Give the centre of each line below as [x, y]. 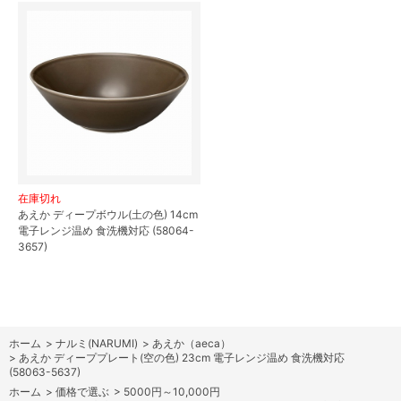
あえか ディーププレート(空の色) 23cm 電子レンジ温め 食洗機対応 [182, 357]
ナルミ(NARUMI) [97, 343]
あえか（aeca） [192, 343]
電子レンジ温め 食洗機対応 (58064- [106, 230]
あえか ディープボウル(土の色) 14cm [108, 214]
